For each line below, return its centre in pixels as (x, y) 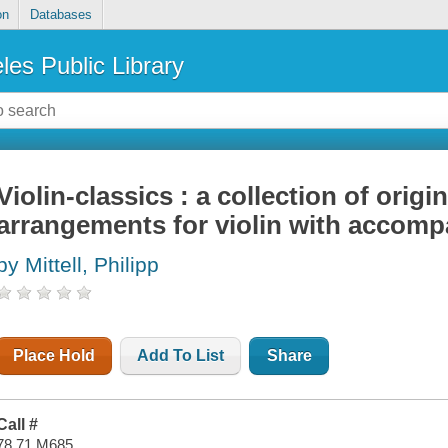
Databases (60, 15)
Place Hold (54, 356)
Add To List (181, 356)
